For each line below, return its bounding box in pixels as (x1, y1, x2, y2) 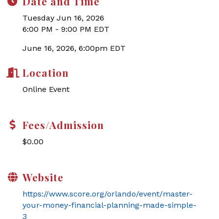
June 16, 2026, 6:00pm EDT (22, 44, 126, 53)
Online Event (22, 85, 69, 94)
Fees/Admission (22, 118, 104, 131)
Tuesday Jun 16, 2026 (22, 13, 104, 22)
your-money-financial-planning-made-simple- (22, 200, 197, 210)
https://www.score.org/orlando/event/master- (22, 189, 193, 198)
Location (22, 66, 69, 79)
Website (22, 170, 64, 184)
